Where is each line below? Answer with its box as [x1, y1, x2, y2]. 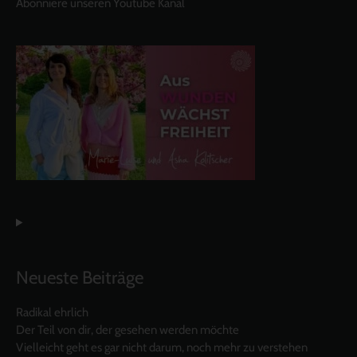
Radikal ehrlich [16, 304, 88, 320]
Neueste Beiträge [16, 266, 143, 289]
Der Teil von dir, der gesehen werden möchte [16, 322, 239, 337]
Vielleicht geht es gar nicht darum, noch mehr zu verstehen [16, 339, 308, 355]
